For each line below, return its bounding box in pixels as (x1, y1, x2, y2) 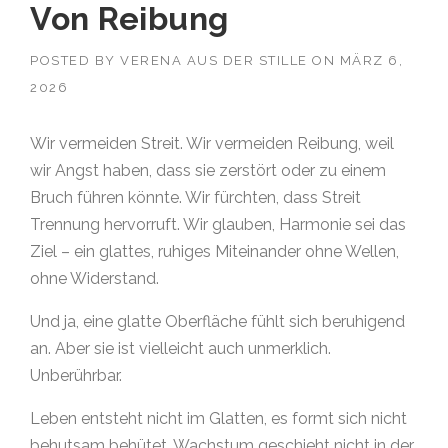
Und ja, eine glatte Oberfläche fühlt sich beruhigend (30, 311, 405, 331)
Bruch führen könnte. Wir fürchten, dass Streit (30, 187, 361, 207)
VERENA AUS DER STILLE (120, 52, 308, 68)
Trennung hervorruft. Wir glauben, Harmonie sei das (30, 214, 406, 234)
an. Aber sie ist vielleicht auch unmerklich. (30, 338, 331, 358)
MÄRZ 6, (339, 52, 403, 68)
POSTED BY (30, 52, 120, 68)
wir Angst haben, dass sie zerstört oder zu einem (30, 160, 386, 180)
